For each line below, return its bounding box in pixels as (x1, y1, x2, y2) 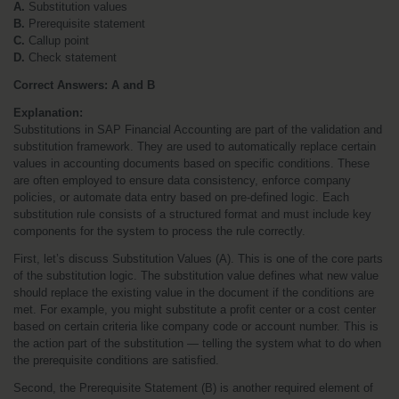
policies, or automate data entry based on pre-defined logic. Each (13, 191, 349, 204)
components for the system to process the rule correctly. (13, 224, 305, 238)
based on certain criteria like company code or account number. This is (13, 320, 379, 333)
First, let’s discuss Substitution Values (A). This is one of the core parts (13, 252, 383, 265)
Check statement (25, 51, 117, 64)
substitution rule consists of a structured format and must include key (13, 208, 371, 221)
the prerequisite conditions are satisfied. (13, 354, 219, 367)
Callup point (25, 34, 89, 47)
